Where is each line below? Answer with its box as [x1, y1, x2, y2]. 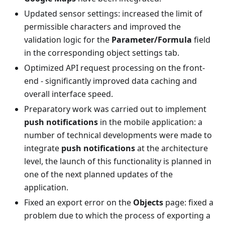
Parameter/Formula [111, 34, 192, 45]
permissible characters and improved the [24, 21, 181, 32]
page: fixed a [163, 197, 213, 208]
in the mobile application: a [98, 117, 202, 128]
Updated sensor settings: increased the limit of [24, 8, 202, 19]
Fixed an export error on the [24, 197, 133, 208]
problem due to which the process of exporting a [24, 210, 210, 221]
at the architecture [135, 143, 208, 154]
